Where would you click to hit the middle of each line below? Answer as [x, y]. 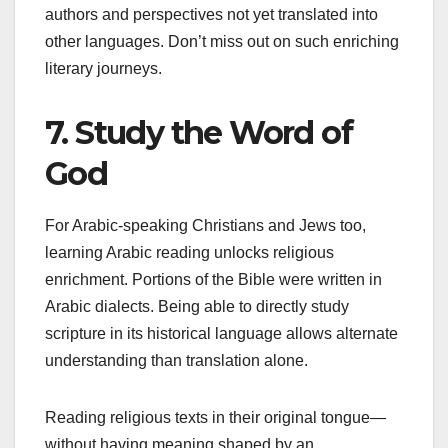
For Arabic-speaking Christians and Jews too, [205, 225]
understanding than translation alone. [176, 360]
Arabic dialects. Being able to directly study [197, 306]
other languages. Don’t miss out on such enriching [222, 41]
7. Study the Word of [198, 132]
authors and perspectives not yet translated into [211, 14]
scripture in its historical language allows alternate [221, 333]
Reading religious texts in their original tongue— [215, 417]
